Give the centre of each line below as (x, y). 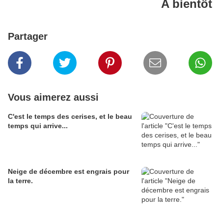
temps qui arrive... (38, 126)
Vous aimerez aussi (53, 97)
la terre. (20, 181)
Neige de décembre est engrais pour (69, 172)
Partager (28, 37)
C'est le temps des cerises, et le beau (70, 117)
